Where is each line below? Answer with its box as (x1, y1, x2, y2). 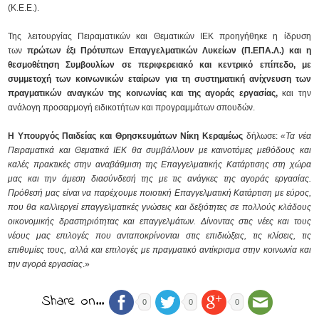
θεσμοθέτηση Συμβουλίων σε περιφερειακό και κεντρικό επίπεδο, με (8, 60, 311, 70)
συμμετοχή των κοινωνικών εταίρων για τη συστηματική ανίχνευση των (8, 74, 311, 84)
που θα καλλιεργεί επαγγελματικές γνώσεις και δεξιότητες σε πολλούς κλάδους (8, 202, 311, 212)
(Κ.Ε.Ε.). (8, 3, 40, 13)
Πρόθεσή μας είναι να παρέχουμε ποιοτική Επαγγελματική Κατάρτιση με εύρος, (8, 188, 311, 198)
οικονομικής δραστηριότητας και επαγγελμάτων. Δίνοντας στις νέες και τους (8, 216, 311, 226)
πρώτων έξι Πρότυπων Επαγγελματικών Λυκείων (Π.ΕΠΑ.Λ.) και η (27, 46, 311, 56)
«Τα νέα (281, 131, 311, 141)
